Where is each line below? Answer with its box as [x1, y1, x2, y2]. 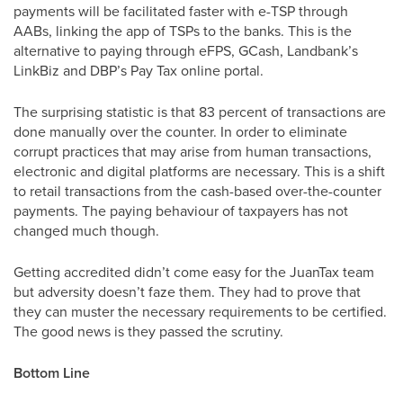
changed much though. [13, 220, 159, 240]
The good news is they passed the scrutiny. [13, 321, 283, 341]
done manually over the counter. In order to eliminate [13, 121, 347, 141]
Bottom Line [13, 363, 90, 383]
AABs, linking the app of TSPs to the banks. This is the [13, 21, 352, 40]
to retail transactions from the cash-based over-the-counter [13, 181, 381, 201]
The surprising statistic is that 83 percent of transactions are [13, 102, 386, 121]
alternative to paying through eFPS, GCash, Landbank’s [13, 40, 358, 60]
